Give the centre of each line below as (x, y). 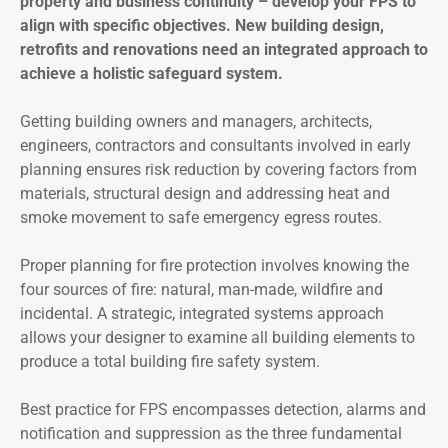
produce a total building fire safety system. (170, 362)
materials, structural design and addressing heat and (205, 194)
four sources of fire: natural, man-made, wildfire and (201, 290)
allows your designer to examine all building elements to (217, 338)
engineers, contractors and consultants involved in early (215, 146)
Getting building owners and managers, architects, (196, 122)
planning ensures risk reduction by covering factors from (218, 170)
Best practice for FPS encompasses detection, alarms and (223, 410)
